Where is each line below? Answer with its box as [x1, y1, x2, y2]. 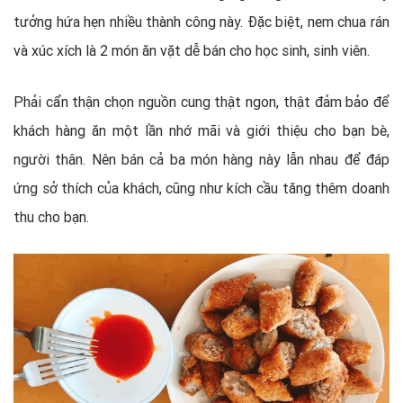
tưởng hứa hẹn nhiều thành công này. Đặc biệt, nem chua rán [13, 13, 390, 31]
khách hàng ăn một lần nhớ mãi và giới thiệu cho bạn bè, [13, 121, 390, 140]
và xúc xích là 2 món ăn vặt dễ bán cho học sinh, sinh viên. [13, 41, 370, 60]
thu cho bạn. [13, 208, 89, 227]
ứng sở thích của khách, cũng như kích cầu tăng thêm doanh [13, 179, 390, 198]
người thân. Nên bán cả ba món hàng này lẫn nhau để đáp [13, 150, 390, 169]
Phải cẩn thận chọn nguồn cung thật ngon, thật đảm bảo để [13, 93, 390, 112]
